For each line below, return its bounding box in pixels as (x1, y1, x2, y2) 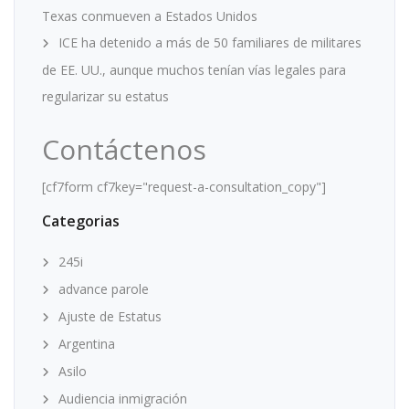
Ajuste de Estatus (58, 307, 162, 325)
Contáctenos (42, 130, 206, 168)
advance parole (58, 279, 149, 298)
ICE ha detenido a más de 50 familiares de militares (58, 33, 362, 51)
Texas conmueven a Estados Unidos (42, 6, 257, 25)
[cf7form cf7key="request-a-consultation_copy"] (42, 177, 326, 195)
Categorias (42, 210, 120, 231)
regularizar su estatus (42, 87, 169, 105)
